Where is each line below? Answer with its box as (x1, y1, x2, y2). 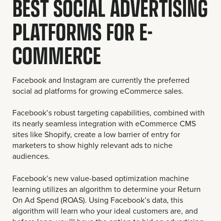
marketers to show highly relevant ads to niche (12, 140, 173, 151)
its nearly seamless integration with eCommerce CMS (12, 118, 196, 129)
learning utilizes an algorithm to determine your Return (12, 183, 201, 194)
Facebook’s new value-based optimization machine (12, 172, 189, 184)
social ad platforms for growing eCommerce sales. (12, 85, 184, 97)
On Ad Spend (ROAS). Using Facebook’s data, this (12, 194, 183, 205)
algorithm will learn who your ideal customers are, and (12, 205, 198, 216)
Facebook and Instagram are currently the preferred (12, 74, 189, 86)
